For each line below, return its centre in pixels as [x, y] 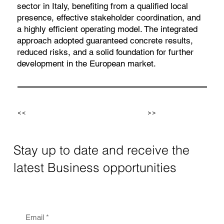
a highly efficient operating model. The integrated [107, 29]
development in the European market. [87, 63]
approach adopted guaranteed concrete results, [105, 40]
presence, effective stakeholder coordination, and [109, 17]
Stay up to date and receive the [101, 150]
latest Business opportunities [95, 167]
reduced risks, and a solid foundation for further [105, 52]
